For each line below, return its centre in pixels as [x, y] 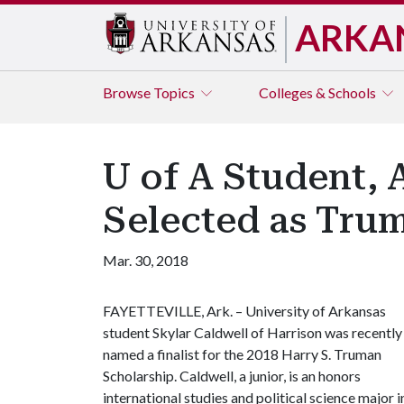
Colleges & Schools [319, 92]
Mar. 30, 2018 [146, 260]
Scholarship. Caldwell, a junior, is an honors [232, 376]
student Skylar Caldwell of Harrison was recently [252, 332]
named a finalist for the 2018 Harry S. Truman [242, 354]
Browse [128, 92]
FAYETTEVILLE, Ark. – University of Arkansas [244, 311]
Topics [175, 92]
